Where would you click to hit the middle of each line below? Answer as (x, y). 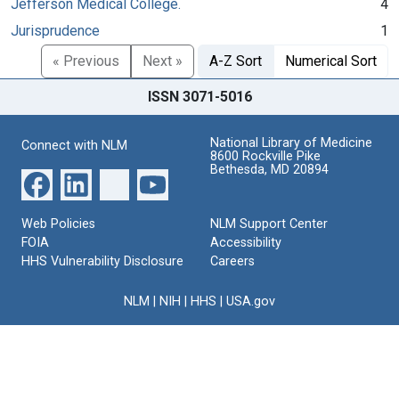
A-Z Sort (236, 61)
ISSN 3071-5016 (199, 96)
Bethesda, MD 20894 (269, 169)
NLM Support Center (269, 224)
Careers (232, 261)
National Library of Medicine (291, 142)
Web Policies (58, 224)
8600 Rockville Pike (265, 156)
